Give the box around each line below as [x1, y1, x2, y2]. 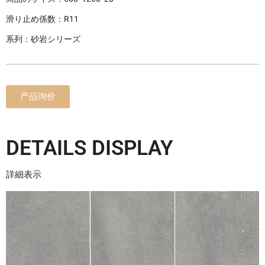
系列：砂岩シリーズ [6, 34, 80, 44]
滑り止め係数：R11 [6, 14, 79, 24]
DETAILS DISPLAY [6, 136, 173, 161]
